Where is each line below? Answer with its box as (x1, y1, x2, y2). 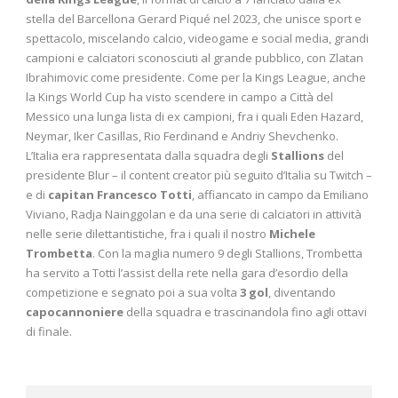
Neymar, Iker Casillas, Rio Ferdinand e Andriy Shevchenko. (26, 127, 338, 144)
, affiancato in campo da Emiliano (192, 186, 369, 203)
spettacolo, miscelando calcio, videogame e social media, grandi (26, 29, 369, 46)
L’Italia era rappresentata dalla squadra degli (26, 147, 271, 163)
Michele (269, 225, 315, 242)
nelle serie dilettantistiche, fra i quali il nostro (26, 225, 269, 242)
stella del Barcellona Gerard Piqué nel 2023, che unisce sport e (26, 10, 362, 27)
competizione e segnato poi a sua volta (26, 283, 240, 300)
